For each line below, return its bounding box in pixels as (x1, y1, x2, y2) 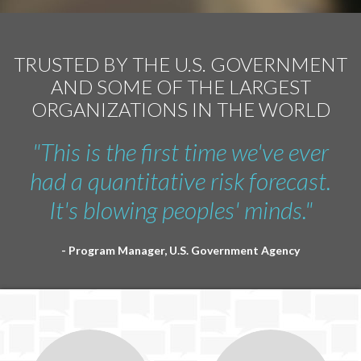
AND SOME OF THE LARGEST (50, 75, 311, 98)
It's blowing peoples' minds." (48, 195, 313, 224)
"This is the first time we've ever (32, 137, 329, 166)
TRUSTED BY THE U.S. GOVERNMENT (14, 52, 347, 76)
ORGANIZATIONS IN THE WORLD (31, 98, 330, 121)
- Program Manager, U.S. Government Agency (61, 243, 300, 257)
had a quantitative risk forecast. (30, 166, 331, 195)
